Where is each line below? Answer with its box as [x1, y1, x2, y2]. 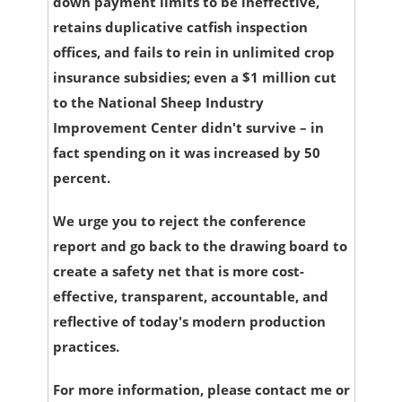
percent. [52, 169, 110, 188]
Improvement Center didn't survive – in [52, 118, 324, 137]
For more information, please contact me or [52, 380, 350, 399]
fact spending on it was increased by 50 [52, 144, 320, 162]
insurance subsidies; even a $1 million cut [52, 68, 336, 87]
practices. [52, 337, 119, 356]
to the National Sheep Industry [52, 93, 264, 112]
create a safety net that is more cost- [52, 262, 304, 281]
